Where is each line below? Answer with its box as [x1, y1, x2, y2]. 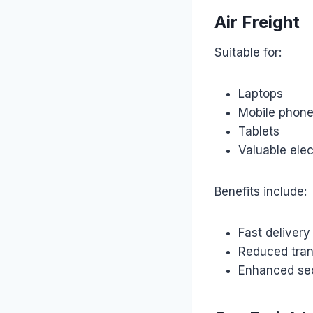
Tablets [238, 124, 279, 138]
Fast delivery [238, 225, 310, 240]
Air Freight [214, 11, 300, 32]
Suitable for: [214, 45, 282, 59]
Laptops [238, 86, 283, 101]
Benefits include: [214, 184, 307, 198]
